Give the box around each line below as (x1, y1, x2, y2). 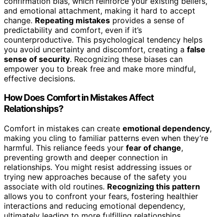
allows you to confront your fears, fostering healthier (4, 191, 198, 201)
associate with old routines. (4, 182, 107, 192)
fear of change (126, 143, 181, 153)
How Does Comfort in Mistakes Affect (4, 92, 154, 104)
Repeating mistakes (35, 15, 110, 25)
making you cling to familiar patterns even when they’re (4, 133, 208, 143)
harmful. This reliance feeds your (4, 143, 126, 153)
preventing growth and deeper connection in (4, 153, 168, 163)
